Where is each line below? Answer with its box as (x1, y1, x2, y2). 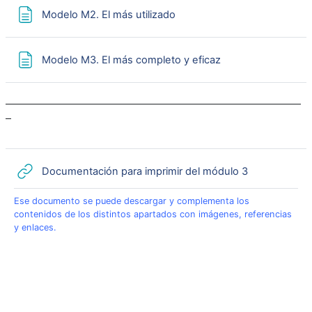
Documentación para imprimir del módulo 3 (42, 164, 248, 178)
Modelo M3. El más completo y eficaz (42, 53, 221, 66)
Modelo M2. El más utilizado (42, 8, 175, 21)
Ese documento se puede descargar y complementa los (14, 196, 249, 206)
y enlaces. (14, 222, 56, 233)
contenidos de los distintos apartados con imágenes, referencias (14, 209, 292, 219)
